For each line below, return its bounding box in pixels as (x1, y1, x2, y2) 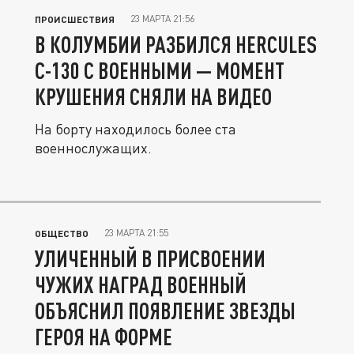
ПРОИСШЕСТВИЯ (35, 13, 115, 24)
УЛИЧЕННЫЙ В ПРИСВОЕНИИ (35, 245, 265, 272)
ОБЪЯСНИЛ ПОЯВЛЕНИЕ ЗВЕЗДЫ (35, 297, 296, 324)
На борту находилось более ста (35, 120, 236, 137)
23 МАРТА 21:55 (104, 227, 168, 239)
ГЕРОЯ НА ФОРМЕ (35, 323, 172, 350)
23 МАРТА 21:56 (130, 13, 194, 24)
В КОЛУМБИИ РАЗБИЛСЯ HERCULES (35, 31, 317, 58)
